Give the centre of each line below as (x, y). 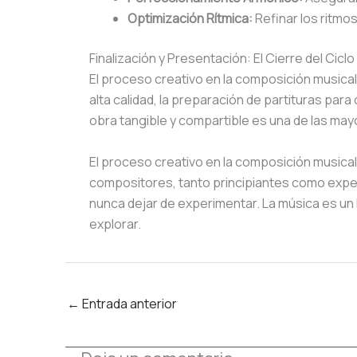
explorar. (115, 224)
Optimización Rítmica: (190, 18)
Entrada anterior (128, 304)
